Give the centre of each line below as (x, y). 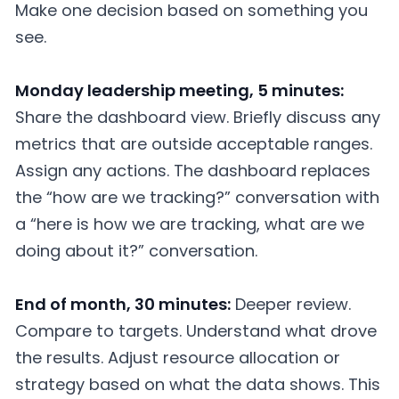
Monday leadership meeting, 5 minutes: (179, 90)
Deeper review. (291, 304)
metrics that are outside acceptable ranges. (194, 144)
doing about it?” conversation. (136, 251)
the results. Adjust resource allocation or (178, 357)
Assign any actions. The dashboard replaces (193, 171)
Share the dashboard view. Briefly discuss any (198, 117)
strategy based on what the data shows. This (198, 384)
